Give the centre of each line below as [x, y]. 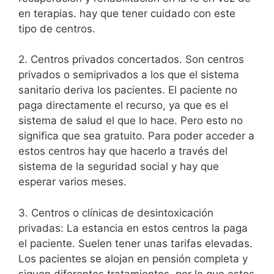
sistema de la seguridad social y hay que [119, 167]
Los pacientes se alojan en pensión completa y [133, 258]
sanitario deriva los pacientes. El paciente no [128, 90]
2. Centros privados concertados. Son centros [131, 60]
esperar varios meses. [72, 182]
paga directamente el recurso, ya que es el [123, 106]
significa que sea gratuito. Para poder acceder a [136, 136]
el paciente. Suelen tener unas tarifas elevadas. [135, 243]
